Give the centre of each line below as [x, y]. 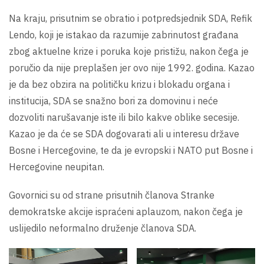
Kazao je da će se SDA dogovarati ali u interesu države [124, 133]
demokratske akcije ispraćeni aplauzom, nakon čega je [126, 211]
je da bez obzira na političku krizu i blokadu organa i [119, 84]
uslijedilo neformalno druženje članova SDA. [103, 228]
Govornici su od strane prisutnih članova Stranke [112, 195]
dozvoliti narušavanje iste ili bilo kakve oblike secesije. [124, 117]
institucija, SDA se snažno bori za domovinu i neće [113, 100]
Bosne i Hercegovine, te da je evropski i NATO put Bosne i [131, 150]
